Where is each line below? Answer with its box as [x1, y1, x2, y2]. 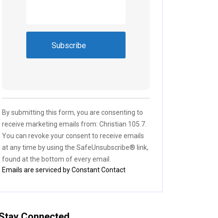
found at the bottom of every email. [2, 155, 111, 163]
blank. [26, 136, 45, 145]
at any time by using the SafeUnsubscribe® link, [2, 143, 148, 151]
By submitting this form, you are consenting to [2, 108, 143, 116]
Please [26, 101, 50, 110]
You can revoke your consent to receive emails [2, 131, 144, 140]
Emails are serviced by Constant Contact [2, 165, 126, 174]
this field [26, 124, 55, 134]
